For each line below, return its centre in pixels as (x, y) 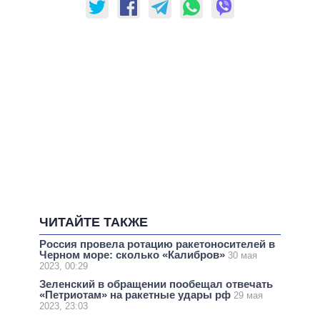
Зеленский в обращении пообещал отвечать (156, 284)
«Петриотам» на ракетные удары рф (136, 295)
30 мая (242, 255)
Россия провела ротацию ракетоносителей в (157, 244)
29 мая (248, 295)
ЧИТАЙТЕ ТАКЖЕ (94, 222)
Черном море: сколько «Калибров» (134, 254)
